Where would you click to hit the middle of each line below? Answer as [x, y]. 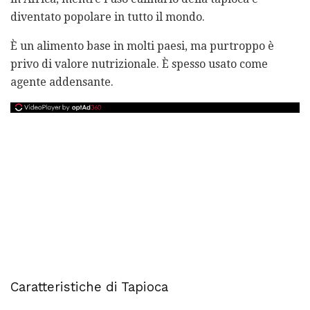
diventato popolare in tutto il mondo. [108, 17]
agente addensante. [62, 82]
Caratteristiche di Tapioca [89, 287]
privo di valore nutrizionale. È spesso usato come [139, 64]
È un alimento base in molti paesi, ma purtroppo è [142, 46]
